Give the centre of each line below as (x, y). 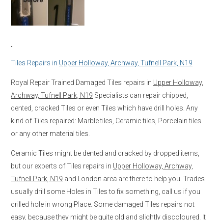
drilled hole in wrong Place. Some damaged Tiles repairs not (103, 204)
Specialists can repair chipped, (140, 95)
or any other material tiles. (50, 133)
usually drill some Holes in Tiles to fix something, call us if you (106, 191)
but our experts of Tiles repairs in (62, 166)
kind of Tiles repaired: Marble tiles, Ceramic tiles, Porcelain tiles (106, 121)
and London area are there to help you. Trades (134, 179)
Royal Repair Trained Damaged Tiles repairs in (82, 82)
